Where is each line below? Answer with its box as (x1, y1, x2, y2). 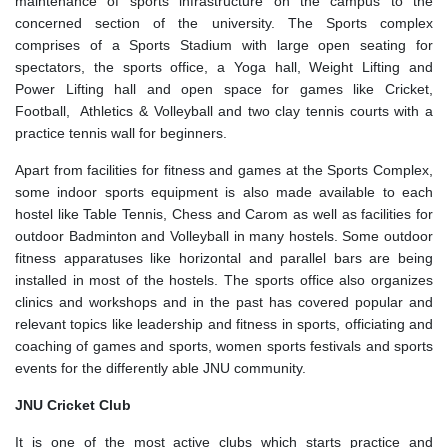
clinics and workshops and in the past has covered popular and (15, 293, 433, 310)
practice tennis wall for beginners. (15, 124, 227, 141)
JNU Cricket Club (15, 396, 131, 413)
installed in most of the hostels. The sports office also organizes (15, 271, 433, 288)
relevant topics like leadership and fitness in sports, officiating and (15, 315, 433, 332)
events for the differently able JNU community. (15, 359, 306, 376)
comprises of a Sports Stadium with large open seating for (15, 36, 433, 53)
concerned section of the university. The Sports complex (15, 14, 433, 31)
